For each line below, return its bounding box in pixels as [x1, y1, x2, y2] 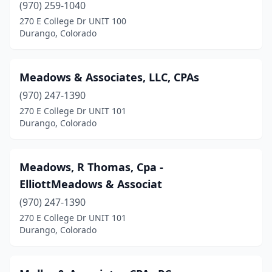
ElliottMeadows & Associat [19, 177, 162, 191]
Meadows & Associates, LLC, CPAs [19, 70, 199, 84]
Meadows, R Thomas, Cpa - [19, 160, 163, 174]
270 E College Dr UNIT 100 [19, 15, 126, 27]
